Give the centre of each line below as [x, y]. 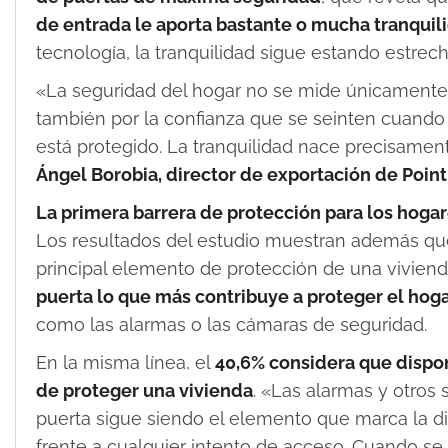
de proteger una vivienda [144, 390]
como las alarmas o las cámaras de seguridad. [231, 324]
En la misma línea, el [125, 362]
